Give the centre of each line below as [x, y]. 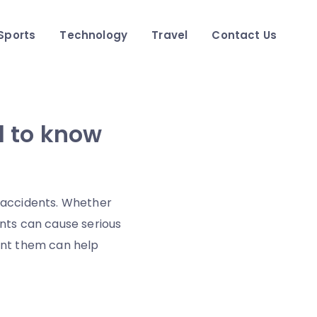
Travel [170, 35]
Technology [94, 35]
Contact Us [244, 35]
